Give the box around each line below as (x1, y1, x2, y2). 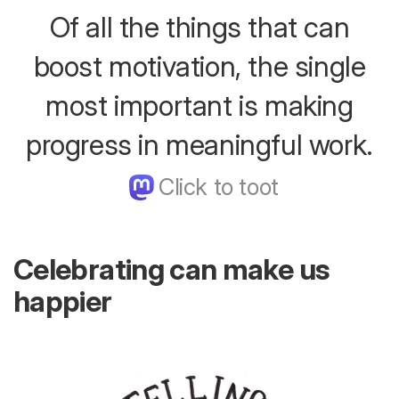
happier (13, 283, 112, 319)
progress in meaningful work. (26, 126, 373, 162)
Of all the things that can (49, 9, 350, 45)
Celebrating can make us (13, 251, 330, 287)
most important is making (45, 87, 354, 123)
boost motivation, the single (33, 48, 366, 84)
